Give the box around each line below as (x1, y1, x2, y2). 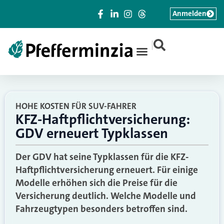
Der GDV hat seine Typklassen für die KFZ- (15, 150, 188, 163)
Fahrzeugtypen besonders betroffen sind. (15, 202, 187, 215)
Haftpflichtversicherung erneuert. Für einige (15, 163, 198, 176)
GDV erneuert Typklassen (15, 124, 168, 142)
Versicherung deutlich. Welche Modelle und (15, 189, 196, 202)
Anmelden (172, 8, 206, 18)
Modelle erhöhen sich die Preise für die (15, 176, 177, 189)
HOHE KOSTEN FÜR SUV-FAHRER (15, 100, 136, 111)
